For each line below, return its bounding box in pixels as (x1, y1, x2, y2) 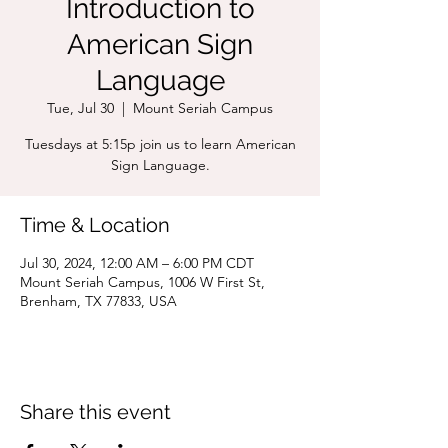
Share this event (20, 400, 171, 424)
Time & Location (20, 213, 170, 237)
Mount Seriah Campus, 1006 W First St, (20, 273, 265, 291)
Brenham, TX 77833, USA (20, 292, 177, 310)
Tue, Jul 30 (47, 99, 114, 117)
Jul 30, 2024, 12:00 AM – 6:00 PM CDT (20, 254, 254, 272)
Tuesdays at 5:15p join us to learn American (24, 135, 296, 153)
